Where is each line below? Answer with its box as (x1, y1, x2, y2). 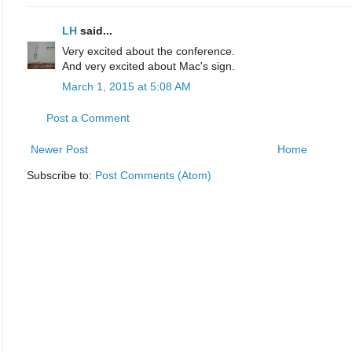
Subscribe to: (27, 169, 95, 182)
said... (77, 24, 112, 38)
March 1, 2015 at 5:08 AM (62, 80, 191, 93)
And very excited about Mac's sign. (62, 60, 235, 73)
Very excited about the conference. (62, 45, 235, 58)
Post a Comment (46, 112, 130, 125)
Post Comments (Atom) (95, 169, 211, 182)
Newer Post (31, 143, 88, 156)
